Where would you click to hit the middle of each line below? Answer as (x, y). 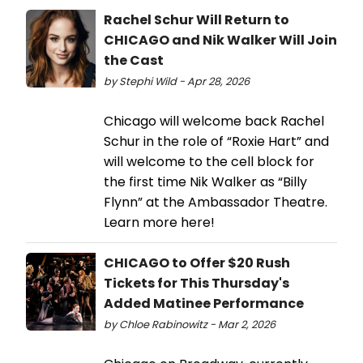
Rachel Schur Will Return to (196, 19)
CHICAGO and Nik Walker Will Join (220, 40)
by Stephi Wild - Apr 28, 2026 (177, 81)
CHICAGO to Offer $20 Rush (197, 263)
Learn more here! (159, 222)
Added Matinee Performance (204, 303)
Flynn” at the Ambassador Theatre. (216, 202)
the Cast (134, 60)
